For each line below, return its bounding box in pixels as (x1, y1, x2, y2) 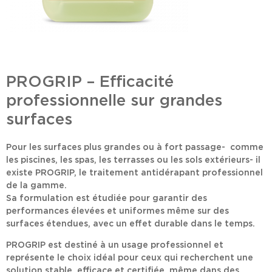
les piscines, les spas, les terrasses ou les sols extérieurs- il (6, 155, 260, 165)
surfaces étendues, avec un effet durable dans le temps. (6, 219, 255, 228)
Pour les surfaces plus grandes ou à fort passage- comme (6, 143, 263, 152)
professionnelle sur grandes (6, 92, 222, 109)
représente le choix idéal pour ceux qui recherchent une (6, 253, 253, 262)
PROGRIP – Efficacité (6, 73, 174, 90)
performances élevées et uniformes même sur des (6, 206, 229, 216)
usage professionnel (121, 240, 211, 250)
